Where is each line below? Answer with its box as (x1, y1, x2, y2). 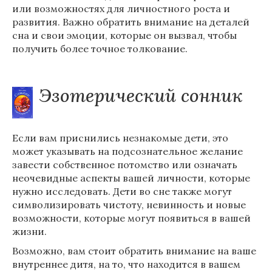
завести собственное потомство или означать (12, 158, 237, 171)
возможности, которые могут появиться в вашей (12, 212, 251, 224)
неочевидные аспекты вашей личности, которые (12, 172, 250, 184)
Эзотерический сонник (39, 84, 243, 107)
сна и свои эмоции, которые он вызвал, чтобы (12, 29, 237, 41)
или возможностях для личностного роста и (12, 2, 230, 15)
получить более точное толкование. (12, 42, 188, 55)
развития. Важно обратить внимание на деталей (12, 16, 250, 28)
